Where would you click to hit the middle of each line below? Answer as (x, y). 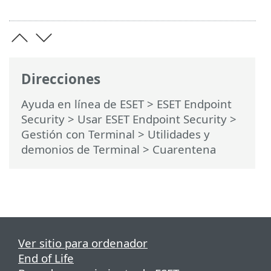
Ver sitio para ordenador (83, 243)
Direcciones (61, 79)
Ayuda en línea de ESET (83, 103)
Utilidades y (179, 134)
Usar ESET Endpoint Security (152, 119)
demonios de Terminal (80, 149)
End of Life (46, 258)
